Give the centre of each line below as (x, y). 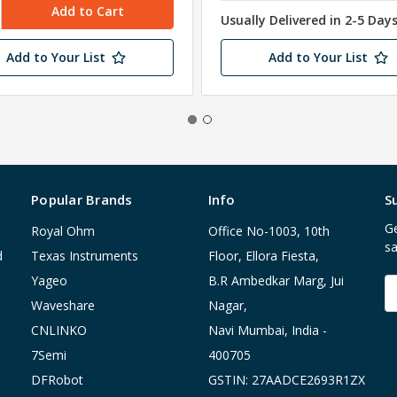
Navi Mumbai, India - (267, 331)
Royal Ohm (63, 231)
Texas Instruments (85, 256)
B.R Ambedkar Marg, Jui (276, 281)
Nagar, (227, 306)
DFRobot (57, 380)
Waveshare (63, 306)
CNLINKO (59, 331)
